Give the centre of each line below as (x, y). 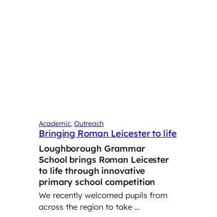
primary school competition (98, 181)
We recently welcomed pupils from (103, 195)
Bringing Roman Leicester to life (108, 133)
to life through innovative (92, 170)
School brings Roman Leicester (104, 159)
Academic (55, 123)
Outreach (89, 123)
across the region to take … (89, 207)
